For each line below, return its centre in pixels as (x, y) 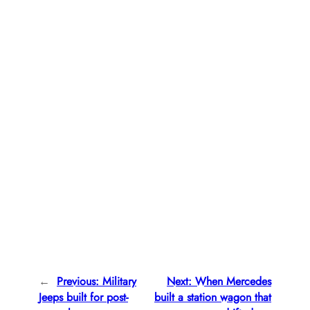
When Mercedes (233, 282)
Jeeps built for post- (83, 298)
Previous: (78, 282)
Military (119, 282)
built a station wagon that (213, 298)
